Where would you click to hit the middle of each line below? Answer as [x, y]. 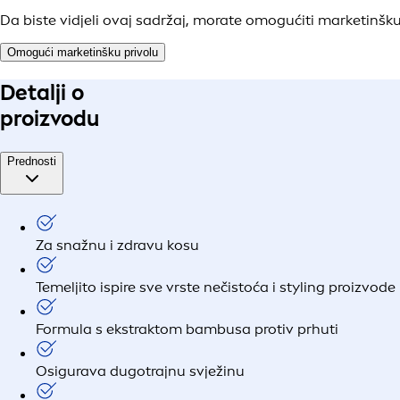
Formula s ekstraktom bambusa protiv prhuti [187, 329]
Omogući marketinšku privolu [83, 53]
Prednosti [32, 162]
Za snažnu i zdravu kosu [117, 245]
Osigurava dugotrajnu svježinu [140, 371]
